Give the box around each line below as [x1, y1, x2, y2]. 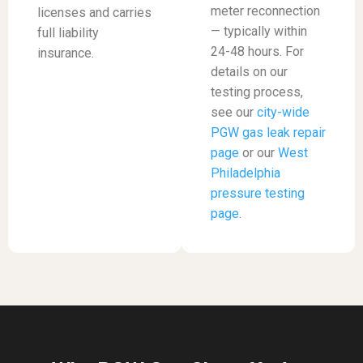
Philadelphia [211, 164, 280, 181]
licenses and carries [37, 4, 152, 20]
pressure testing [211, 185, 305, 201]
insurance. [37, 45, 94, 61]
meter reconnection [211, 2, 320, 19]
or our [239, 144, 278, 160]
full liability [37, 24, 99, 41]
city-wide [257, 104, 310, 120]
